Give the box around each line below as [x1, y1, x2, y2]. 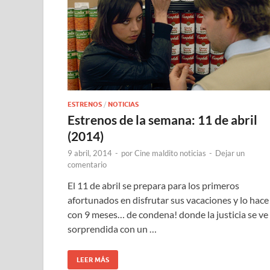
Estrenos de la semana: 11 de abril [67, 111, 257, 127]
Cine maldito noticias [134, 148, 206, 158]
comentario [67, 159, 107, 169]
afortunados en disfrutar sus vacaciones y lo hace [67, 193, 269, 206]
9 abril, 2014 [67, 148, 112, 158]
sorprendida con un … [67, 222, 157, 234]
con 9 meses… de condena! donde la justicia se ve [67, 208, 268, 220]
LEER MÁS [77, 255, 109, 264]
